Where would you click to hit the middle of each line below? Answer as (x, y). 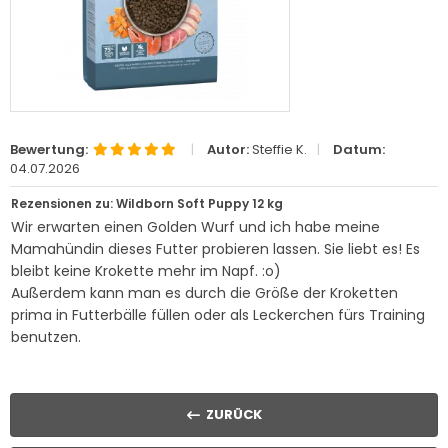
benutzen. (46, 337)
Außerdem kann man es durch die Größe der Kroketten (204, 293)
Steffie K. (278, 149)
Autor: (228, 149)
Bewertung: (49, 149)
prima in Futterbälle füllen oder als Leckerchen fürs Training (218, 315)
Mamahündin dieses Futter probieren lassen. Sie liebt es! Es (215, 249)
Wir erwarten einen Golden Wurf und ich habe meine (195, 227)
